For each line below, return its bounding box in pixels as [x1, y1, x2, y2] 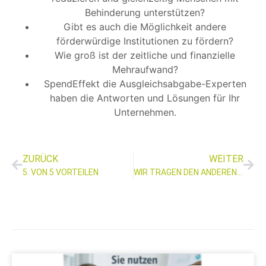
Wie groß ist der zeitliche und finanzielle [55, 49, 235, 62]
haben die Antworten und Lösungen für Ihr [50, 92, 240, 104]
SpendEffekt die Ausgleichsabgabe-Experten [43, 78, 246, 90]
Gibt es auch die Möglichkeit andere [64, 21, 226, 33]
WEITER [209, 153, 243, 165]
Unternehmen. [113, 106, 176, 119]
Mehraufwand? [112, 64, 178, 76]
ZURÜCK [23, 153, 58, 165]
